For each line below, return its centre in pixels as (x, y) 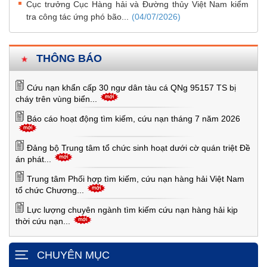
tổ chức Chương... (50, 190)
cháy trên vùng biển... (56, 99)
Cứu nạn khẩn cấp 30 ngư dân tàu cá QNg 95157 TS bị (131, 88)
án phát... (33, 159)
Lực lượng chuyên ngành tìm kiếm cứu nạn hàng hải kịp (132, 210)
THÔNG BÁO (69, 58)
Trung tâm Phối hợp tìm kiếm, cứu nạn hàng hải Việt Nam (136, 179)
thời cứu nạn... (43, 221)
